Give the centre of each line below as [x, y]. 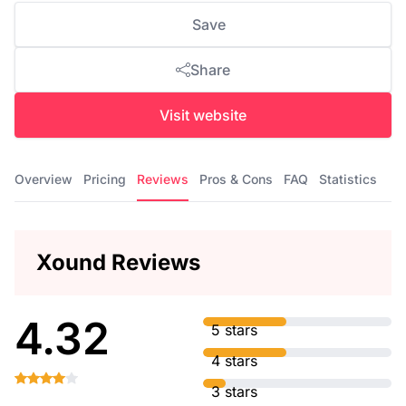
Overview [43, 179]
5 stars [234, 330]
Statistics [348, 179]
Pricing [105, 179]
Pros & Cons [236, 179]
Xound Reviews [118, 262]
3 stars [234, 391]
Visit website [203, 115]
